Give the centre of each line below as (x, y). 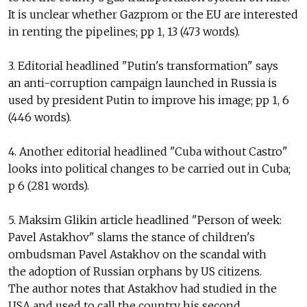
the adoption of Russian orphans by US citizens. (135, 272)
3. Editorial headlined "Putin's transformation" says (143, 66)
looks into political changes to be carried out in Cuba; (149, 169)
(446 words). (40, 118)
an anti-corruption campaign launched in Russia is (143, 83)
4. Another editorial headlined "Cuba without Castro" (148, 152)
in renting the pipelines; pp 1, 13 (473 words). (124, 32)
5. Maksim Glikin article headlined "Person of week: (145, 220)
